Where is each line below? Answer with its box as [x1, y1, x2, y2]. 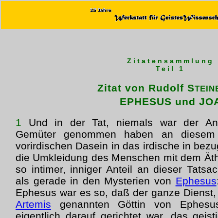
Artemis [16, 199, 51, 210]
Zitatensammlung [127, 57, 214, 65]
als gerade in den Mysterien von [16, 175, 176, 186]
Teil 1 [156, 65, 185, 73]
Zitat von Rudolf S [97, 82, 195, 93]
